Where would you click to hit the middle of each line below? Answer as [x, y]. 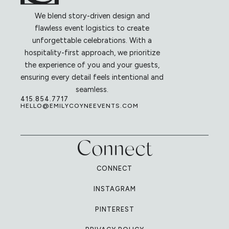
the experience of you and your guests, [92, 65]
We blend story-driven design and [92, 16]
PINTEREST [114, 210]
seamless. [92, 90]
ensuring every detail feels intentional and [92, 77]
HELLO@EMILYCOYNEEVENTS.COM [79, 106]
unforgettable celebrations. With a [92, 41]
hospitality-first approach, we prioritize [92, 53]
